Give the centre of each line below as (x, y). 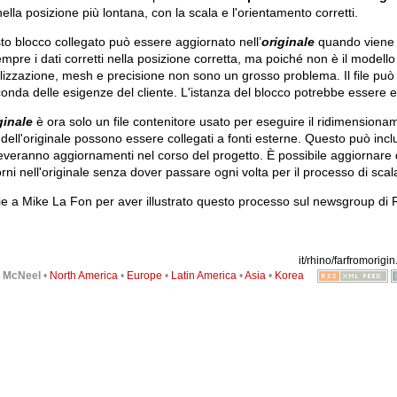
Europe (144, 276)
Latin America (203, 276)
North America (83, 276)
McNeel (21, 276)
